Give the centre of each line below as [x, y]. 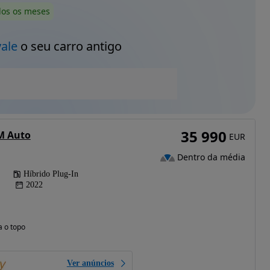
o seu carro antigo [69, 46]
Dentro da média [211, 157]
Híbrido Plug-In [51, 174]
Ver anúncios [90, 263]
